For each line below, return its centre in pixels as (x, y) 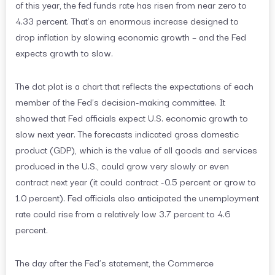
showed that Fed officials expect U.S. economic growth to (132, 117)
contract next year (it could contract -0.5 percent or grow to (136, 181)
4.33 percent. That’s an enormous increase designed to (127, 20)
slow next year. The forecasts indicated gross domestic (127, 133)
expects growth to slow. (64, 52)
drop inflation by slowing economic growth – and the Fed (131, 36)
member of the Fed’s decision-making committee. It (120, 101)
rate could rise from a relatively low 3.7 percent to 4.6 (123, 213)
